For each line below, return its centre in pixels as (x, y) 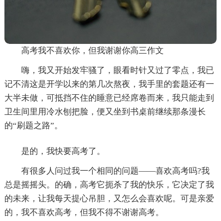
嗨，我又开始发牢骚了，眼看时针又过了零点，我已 (117, 70)
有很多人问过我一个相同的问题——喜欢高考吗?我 (115, 171)
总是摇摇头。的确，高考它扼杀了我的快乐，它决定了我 (109, 184)
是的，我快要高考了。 (63, 151)
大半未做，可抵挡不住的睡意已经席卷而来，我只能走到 (109, 98)
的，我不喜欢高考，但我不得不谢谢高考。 (84, 212)
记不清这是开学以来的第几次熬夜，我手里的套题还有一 (109, 84)
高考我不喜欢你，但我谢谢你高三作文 (92, 50)
